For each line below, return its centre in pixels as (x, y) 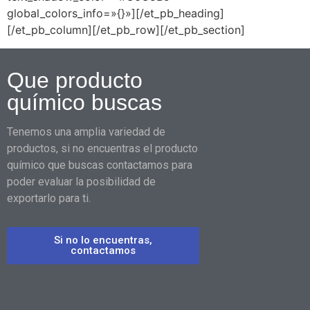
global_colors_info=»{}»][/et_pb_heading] (116, 13)
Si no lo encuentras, (103, 240)
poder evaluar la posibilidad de (81, 181)
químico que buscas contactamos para (100, 165)
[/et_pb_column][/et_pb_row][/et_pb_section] (126, 30)
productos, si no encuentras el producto (102, 148)
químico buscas (84, 102)
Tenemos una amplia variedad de (86, 131)
